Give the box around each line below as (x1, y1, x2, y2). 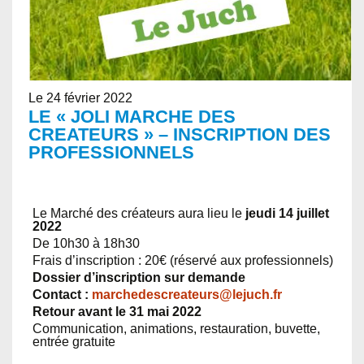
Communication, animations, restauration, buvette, (32, 322, 320, 336)
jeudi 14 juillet (245, 206, 329, 221)
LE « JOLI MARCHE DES (28, 106, 236, 128)
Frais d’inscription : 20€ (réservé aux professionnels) (32, 253, 333, 268)
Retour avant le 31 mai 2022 (32, 305, 201, 319)
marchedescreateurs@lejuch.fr (92, 288, 282, 302)
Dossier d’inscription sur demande (32, 271, 245, 285)
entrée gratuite (32, 335, 115, 349)
